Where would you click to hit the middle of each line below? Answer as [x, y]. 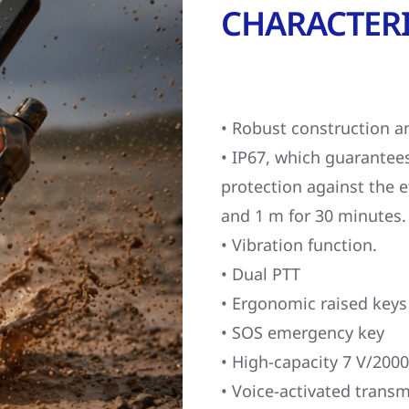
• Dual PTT [261, 273]
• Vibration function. [299, 244]
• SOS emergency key [303, 332]
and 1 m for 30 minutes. [314, 215]
